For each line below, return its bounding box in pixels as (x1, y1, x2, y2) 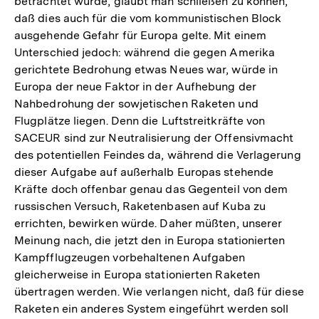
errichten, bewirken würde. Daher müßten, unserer (14, 216, 283, 230)
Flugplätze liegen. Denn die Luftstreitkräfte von (14, 113, 266, 127)
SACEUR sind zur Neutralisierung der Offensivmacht (14, 130, 294, 145)
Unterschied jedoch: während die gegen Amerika (14, 45, 276, 59)
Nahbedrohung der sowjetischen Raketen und (14, 96, 258, 110)
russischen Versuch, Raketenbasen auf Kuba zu (14, 199, 266, 213)
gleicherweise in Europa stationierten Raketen (14, 267, 261, 281)
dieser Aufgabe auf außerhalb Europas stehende (14, 164, 274, 179)
